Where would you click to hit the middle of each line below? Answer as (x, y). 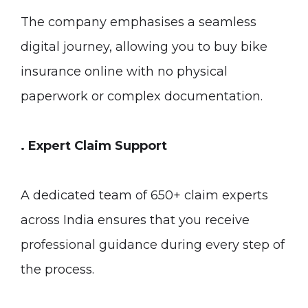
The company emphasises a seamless (139, 22)
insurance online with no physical (124, 71)
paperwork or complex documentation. (142, 96)
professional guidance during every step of (153, 245)
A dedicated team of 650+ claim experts (144, 195)
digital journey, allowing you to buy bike (144, 47)
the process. (57, 269)
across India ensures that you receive (135, 220)
